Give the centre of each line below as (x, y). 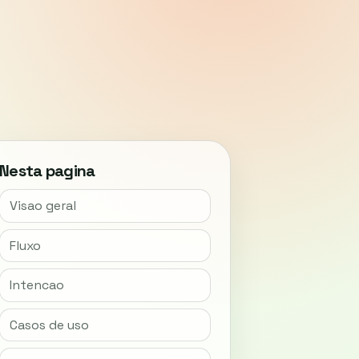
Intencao (36, 285)
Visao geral (42, 206)
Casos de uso (49, 325)
